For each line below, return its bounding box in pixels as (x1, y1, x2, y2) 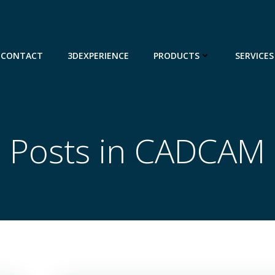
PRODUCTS (153, 50, 199, 61)
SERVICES (235, 50, 274, 61)
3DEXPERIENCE (68, 50, 129, 61)
